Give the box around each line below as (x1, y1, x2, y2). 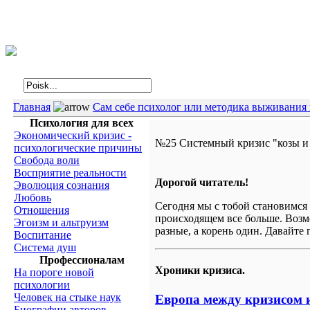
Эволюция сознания (14, 179, 109, 191)
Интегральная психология (30, 33, 179, 48)
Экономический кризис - (14, 129, 131, 141)
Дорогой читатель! (155, 176, 248, 188)
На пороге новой (14, 266, 94, 278)
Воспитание (14, 229, 71, 241)
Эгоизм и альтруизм (14, 217, 109, 228)
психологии (14, 279, 70, 291)
